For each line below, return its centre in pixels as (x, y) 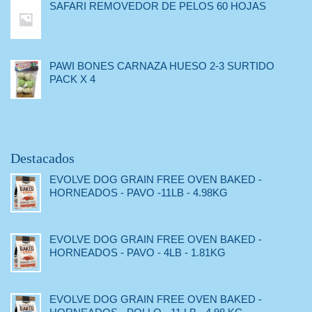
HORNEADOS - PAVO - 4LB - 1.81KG (138, 253)
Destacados (42, 158)
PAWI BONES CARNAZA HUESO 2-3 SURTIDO (162, 66)
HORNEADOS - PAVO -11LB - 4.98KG (139, 193)
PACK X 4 (72, 79)
